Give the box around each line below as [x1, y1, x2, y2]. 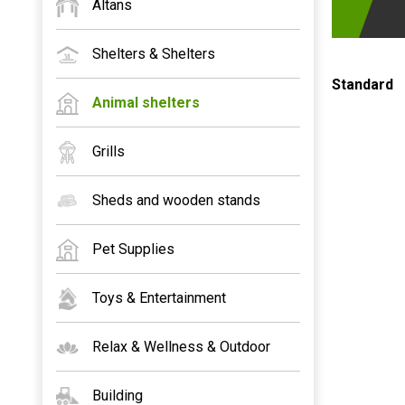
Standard [332, 76, 393, 93]
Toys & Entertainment [92, 289, 226, 306]
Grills [92, 143, 125, 160]
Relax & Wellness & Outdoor [92, 338, 270, 355]
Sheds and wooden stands [92, 192, 260, 209]
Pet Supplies [92, 240, 174, 258]
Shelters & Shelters [92, 45, 215, 62]
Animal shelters [92, 94, 200, 111]
